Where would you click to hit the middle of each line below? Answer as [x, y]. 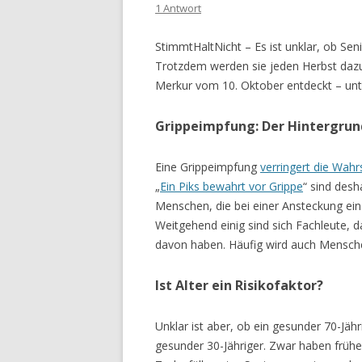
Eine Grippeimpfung [208, 166]
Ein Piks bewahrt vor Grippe [232, 186]
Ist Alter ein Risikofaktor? [239, 285]
